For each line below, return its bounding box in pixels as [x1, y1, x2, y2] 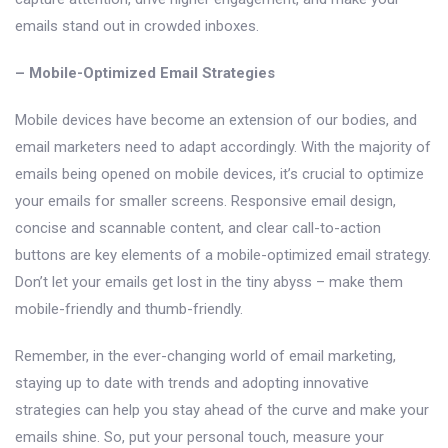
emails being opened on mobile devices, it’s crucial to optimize [15, 164, 424, 183]
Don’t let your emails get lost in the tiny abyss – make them [15, 272, 403, 291]
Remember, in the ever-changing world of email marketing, [15, 346, 396, 365]
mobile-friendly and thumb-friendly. [15, 299, 243, 318]
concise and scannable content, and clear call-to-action [15, 218, 381, 237]
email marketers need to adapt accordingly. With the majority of [15, 137, 431, 156]
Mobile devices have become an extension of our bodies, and [15, 110, 417, 129]
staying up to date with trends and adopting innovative [15, 373, 369, 392]
